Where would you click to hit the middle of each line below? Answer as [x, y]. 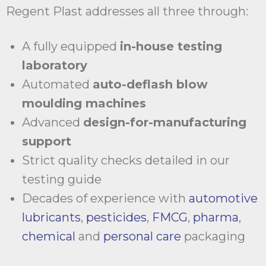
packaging [213, 237]
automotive [223, 199]
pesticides [116, 218]
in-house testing [171, 47]
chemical [50, 237]
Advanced [53, 123]
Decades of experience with [105, 199]
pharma [216, 218]
